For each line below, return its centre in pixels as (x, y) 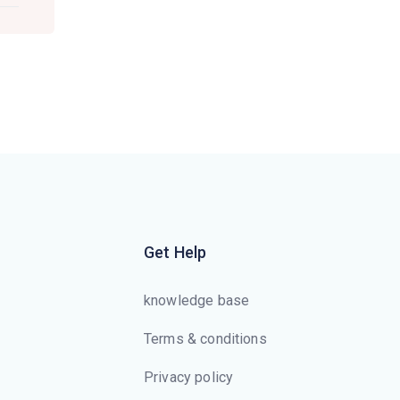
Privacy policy (189, 377)
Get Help (175, 252)
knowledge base (197, 300)
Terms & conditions (205, 338)
